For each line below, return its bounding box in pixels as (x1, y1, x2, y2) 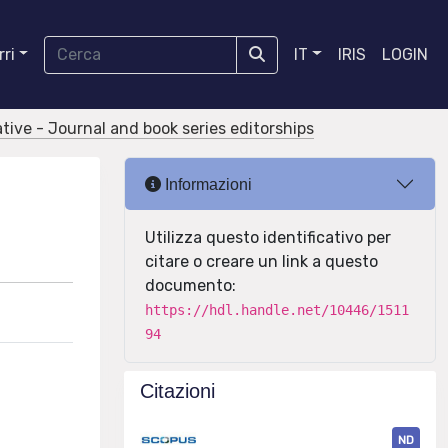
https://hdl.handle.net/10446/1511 (145, 302, 409, 318)
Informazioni (161, 175, 252, 193)
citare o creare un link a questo (145, 252, 378, 271)
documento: (145, 276, 236, 295)
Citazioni (140, 380, 215, 402)
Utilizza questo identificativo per (145, 228, 391, 247)
